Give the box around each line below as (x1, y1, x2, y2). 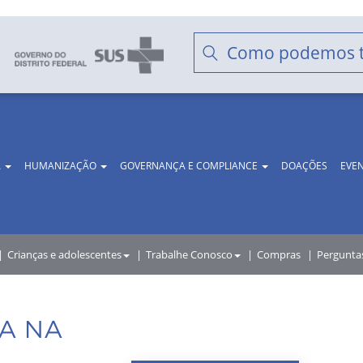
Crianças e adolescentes (7, 247, 122, 262)
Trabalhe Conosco (146, 247, 233, 262)
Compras (257, 247, 301, 262)
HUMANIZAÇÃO (24, 160, 99, 172)
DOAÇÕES (281, 160, 327, 172)
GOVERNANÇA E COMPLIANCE (120, 160, 260, 172)
